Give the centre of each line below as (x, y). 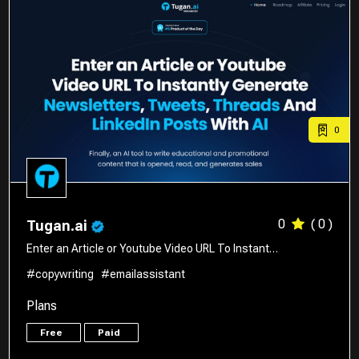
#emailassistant (143, 274)
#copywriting (61, 274)
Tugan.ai (59, 225)
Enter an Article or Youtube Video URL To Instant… (153, 248)
